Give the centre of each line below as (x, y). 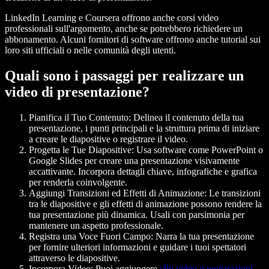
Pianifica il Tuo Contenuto (79, 117)
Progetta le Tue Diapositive (80, 150)
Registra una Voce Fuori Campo (90, 236)
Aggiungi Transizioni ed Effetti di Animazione (116, 193)
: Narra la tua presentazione (202, 236)
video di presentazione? (77, 92)
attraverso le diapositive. (74, 258)
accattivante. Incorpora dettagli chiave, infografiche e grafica (143, 171)
